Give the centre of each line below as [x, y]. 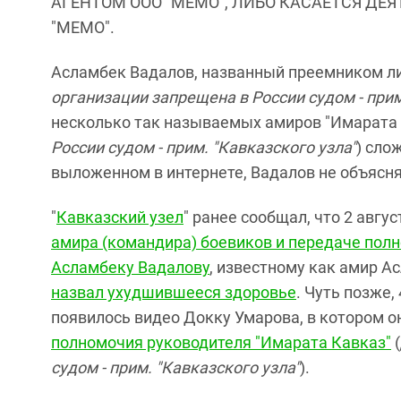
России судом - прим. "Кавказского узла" [204, 147]
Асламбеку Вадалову [130, 267]
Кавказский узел [120, 217]
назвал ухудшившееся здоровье [174, 292]
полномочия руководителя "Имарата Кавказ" [221, 342]
